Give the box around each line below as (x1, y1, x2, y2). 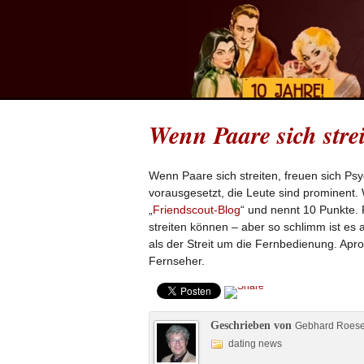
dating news (228, 338, 282, 349)
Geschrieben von (210, 319, 295, 331)
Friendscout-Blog (153, 203, 240, 216)
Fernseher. (149, 254, 205, 267)
